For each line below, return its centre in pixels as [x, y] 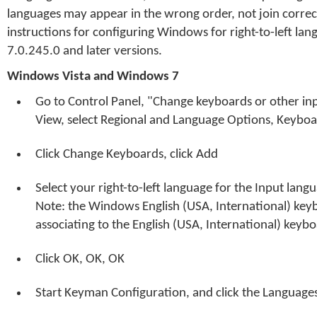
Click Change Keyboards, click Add [127, 155]
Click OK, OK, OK [80, 259]
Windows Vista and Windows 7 [93, 77]
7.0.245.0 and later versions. [85, 51]
